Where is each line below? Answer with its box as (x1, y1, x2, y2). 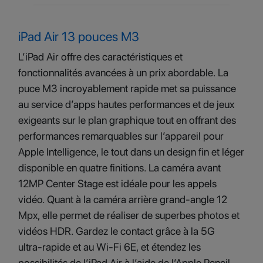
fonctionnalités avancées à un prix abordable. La (18, 66, 228, 79)
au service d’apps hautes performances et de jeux (18, 98, 234, 110)
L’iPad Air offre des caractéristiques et (18, 50, 183, 63)
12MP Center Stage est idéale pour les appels (18, 177, 217, 190)
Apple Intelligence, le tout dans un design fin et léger (18, 146, 244, 158)
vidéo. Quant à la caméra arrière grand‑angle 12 (18, 193, 227, 205)
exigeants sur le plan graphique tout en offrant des (18, 114, 236, 126)
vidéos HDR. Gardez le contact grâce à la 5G (18, 225, 215, 237)
